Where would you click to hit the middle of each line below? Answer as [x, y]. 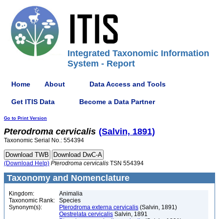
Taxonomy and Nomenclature [67, 178]
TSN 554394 [126, 163]
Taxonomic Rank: [32, 200]
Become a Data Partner [117, 101]
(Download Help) [27, 163]
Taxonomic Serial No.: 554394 [44, 140]
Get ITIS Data [33, 101]
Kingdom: [22, 194]
